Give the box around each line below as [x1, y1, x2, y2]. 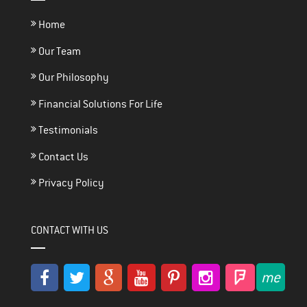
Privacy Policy [36, 176, 104, 190]
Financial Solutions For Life [36, 97, 162, 110]
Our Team [36, 44, 81, 58]
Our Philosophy [36, 71, 109, 84]
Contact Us [36, 149, 88, 163]
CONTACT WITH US [30, 223, 108, 236]
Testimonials [36, 123, 98, 137]
